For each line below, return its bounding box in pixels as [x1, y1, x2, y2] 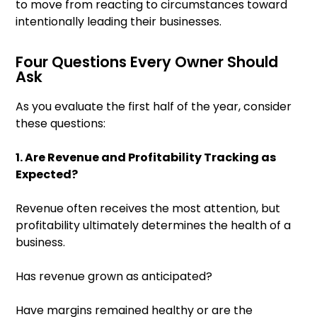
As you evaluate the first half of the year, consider [16, 98, 292, 115]
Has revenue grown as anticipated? [16, 268, 212, 285]
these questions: [16, 115, 105, 132]
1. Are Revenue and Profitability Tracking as [16, 149, 276, 166]
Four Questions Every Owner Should [16, 52, 278, 73]
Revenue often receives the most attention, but [16, 200, 280, 217]
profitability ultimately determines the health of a [16, 217, 291, 234]
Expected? [16, 166, 78, 183]
